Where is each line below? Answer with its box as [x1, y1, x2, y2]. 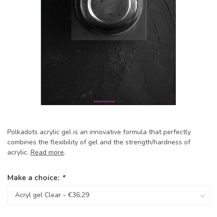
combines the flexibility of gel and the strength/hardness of [7, 138, 190, 147]
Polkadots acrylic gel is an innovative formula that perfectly [7, 127, 191, 137]
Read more [31, 148, 64, 157]
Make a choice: [7, 172, 62, 183]
